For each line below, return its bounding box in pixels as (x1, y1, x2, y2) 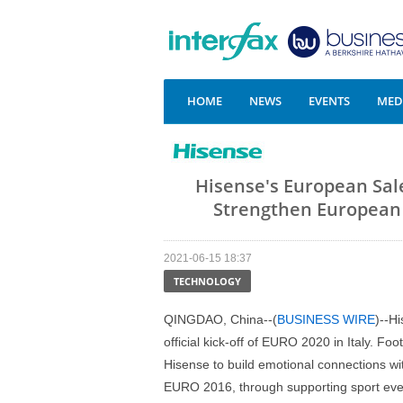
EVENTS (309, 93, 350, 109)
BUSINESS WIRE (277, 312, 375, 327)
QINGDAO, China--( (164, 312, 277, 327)
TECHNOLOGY (174, 274, 241, 288)
